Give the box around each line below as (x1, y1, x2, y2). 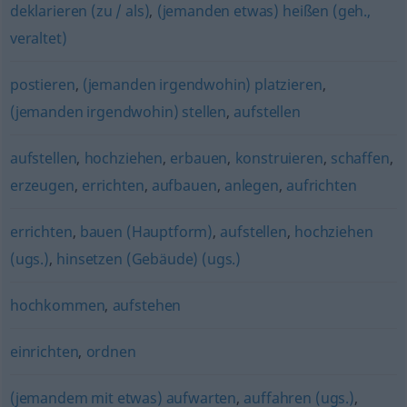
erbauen (170, 148, 228, 168)
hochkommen (9, 295, 105, 315)
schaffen (330, 148, 390, 168)
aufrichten (286, 175, 357, 195)
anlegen (223, 175, 279, 195)
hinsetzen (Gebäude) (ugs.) (56, 249, 242, 269)
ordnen (85, 342, 136, 362)
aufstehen (112, 295, 182, 315)
